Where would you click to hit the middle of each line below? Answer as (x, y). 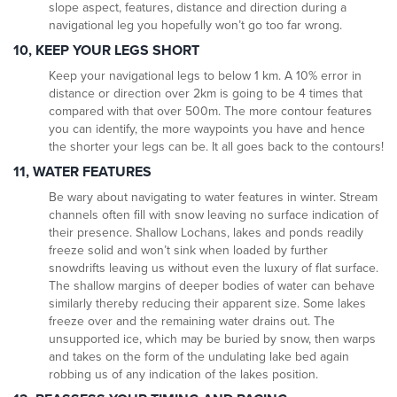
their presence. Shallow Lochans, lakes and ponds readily (206, 233)
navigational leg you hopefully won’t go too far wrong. (195, 26)
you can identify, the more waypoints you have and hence (207, 129)
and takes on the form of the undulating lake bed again (199, 357)
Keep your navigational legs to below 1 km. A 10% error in (205, 76)
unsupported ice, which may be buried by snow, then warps (212, 339)
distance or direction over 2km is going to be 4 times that (206, 94)
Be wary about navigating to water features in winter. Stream (213, 198)
